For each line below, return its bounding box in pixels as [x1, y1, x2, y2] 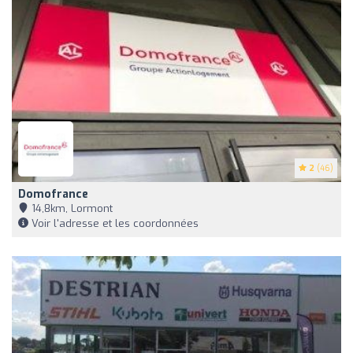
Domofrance [18, 186, 88, 202]
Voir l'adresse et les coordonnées [28, 216, 199, 230]
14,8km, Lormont [28, 201, 113, 215]
